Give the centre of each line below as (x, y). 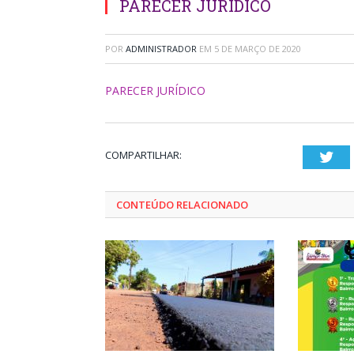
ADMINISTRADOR (161, 49)
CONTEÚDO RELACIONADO (182, 205)
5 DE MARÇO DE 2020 (258, 49)
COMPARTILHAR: (143, 155)
